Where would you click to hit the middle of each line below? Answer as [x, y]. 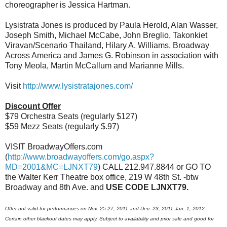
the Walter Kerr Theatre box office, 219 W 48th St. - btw [102, 177]
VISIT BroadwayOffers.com [54, 146]
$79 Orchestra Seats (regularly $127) [71, 116]
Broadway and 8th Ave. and [55, 187]
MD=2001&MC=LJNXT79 [51, 167]
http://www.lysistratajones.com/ [78, 86]
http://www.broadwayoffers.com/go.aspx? [81, 157]
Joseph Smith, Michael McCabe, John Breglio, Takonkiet [106, 35]
